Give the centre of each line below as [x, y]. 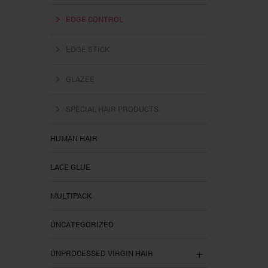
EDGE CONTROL [94, 19]
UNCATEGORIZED [82, 224]
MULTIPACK [71, 195]
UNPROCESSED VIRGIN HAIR [101, 253]
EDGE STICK [87, 49]
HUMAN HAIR [74, 138]
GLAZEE [80, 79]
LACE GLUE [70, 167]
